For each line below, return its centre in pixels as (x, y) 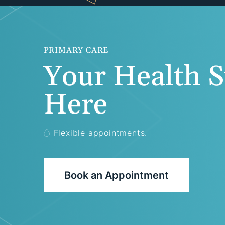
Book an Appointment (116, 175)
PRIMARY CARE (76, 50)
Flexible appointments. (100, 132)
